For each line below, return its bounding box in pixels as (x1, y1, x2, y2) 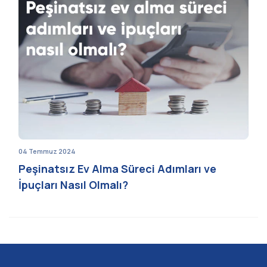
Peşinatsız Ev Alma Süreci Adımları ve (18, 161, 216, 176)
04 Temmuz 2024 (18, 146, 76, 156)
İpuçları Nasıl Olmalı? (18, 177, 128, 192)
